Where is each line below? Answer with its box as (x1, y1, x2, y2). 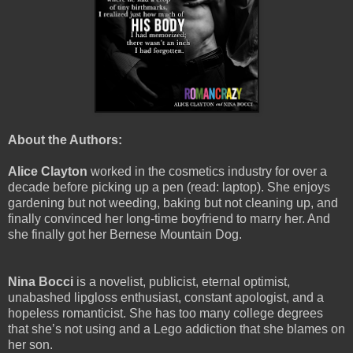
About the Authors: (8, 132, 122, 147)
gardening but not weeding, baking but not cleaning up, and (8, 195, 338, 210)
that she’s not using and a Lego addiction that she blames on (8, 321, 345, 336)
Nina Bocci (8, 274, 73, 288)
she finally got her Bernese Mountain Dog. (8, 227, 242, 241)
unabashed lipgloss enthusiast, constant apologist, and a (8, 290, 324, 304)
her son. (8, 337, 53, 351)
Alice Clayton (8, 164, 87, 178)
